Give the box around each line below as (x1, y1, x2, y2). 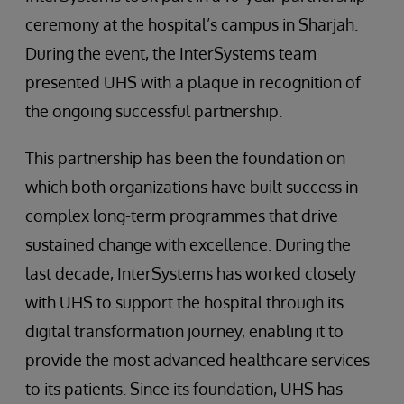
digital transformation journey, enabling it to (25, 320, 344, 341)
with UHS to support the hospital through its (25, 291, 344, 312)
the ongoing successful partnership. (25, 100, 282, 121)
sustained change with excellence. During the (25, 234, 351, 254)
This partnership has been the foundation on (25, 147, 345, 168)
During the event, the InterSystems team (25, 42, 317, 63)
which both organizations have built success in (25, 176, 358, 197)
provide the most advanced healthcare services (25, 349, 370, 370)
